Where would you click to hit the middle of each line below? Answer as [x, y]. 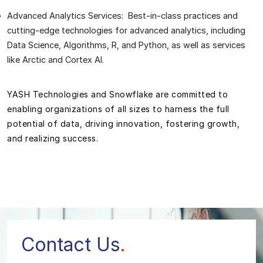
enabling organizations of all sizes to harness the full [118, 109]
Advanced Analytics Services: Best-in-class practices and [122, 16]
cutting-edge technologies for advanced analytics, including [126, 30]
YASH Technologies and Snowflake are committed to [117, 94]
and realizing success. [53, 138]
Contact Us [71, 245]
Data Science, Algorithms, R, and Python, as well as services [126, 45]
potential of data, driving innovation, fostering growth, [123, 124]
